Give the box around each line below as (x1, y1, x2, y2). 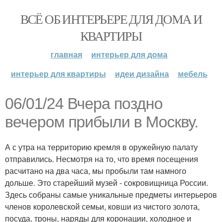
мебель (177, 68, 208, 79)
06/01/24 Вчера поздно (5, 95, 163, 112)
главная (51, 49, 82, 60)
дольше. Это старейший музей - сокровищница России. (5, 177, 208, 188)
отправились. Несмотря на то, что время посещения (5, 153, 198, 165)
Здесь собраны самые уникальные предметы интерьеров (5, 189, 217, 200)
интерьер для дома (91, 49, 167, 60)
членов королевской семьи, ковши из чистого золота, (5, 201, 200, 212)
